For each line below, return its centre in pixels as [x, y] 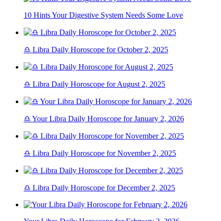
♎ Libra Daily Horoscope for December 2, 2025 [99, 188]
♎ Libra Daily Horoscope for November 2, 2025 [100, 153]
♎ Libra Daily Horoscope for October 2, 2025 [96, 50]
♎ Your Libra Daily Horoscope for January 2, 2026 [104, 119]
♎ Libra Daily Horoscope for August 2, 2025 [94, 84]
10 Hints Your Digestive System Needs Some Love [103, 15]
